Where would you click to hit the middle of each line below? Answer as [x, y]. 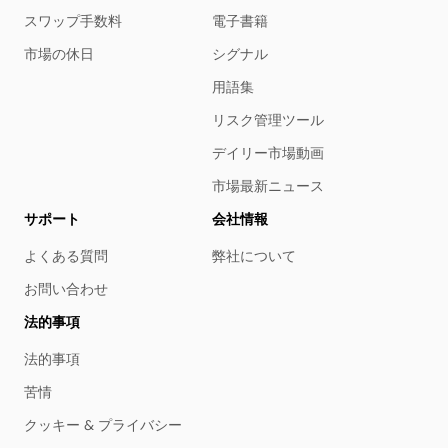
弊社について [254, 256]
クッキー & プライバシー [103, 425]
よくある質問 [66, 256]
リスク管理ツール [268, 120]
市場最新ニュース [268, 186]
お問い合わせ [66, 289]
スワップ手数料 [73, 21]
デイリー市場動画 [268, 153]
